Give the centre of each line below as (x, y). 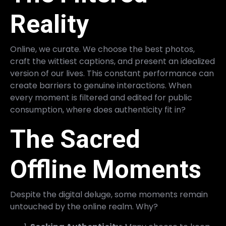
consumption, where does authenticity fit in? (98, 110)
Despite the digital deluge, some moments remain (109, 194)
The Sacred (75, 139)
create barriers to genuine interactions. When (101, 86)
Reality (49, 24)
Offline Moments (106, 169)
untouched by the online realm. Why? (84, 207)
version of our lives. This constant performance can (112, 73)
